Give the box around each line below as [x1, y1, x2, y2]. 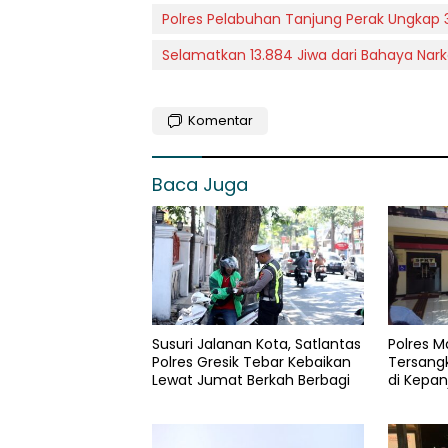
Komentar [188, 111, 253, 131]
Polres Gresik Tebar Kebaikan [152, 352, 351, 373]
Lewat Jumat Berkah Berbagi [152, 370, 350, 391]
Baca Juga [152, 172, 248, 198]
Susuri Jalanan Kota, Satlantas [152, 334, 361, 355]
